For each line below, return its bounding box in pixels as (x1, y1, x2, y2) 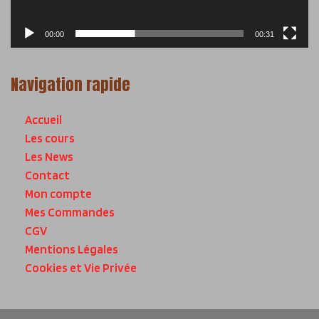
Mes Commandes (25, 204, 115, 219)
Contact (25, 167, 70, 182)
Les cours (25, 130, 75, 145)
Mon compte (25, 186, 92, 201)
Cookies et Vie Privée (25, 260, 137, 275)
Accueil (25, 112, 62, 127)
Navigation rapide (11, 72, 130, 96)
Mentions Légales (25, 241, 118, 256)
